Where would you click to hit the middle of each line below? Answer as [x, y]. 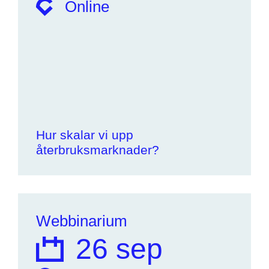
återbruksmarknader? [98, 150]
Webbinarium [82, 221]
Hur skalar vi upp [85, 135]
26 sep [119, 249]
